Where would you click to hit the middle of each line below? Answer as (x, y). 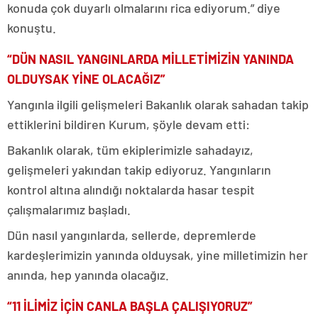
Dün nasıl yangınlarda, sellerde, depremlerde (132, 235)
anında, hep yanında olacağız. (88, 274)
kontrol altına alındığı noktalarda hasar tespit (131, 189)
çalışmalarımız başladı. (69, 209)
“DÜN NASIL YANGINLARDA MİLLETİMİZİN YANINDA (150, 59)
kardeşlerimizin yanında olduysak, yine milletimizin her (158, 254)
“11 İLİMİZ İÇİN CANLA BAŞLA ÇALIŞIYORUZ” (130, 306)
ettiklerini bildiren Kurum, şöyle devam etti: (128, 124)
